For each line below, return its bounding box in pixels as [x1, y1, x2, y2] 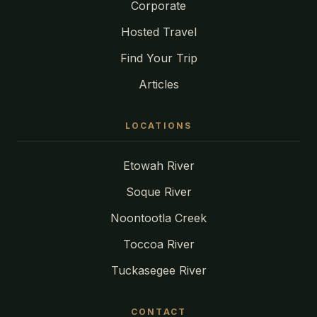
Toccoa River [122, 237, 195, 252]
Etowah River [122, 158, 195, 173]
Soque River [125, 185, 192, 200]
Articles [138, 77, 179, 92]
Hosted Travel [120, 25, 197, 40]
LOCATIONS [125, 120, 192, 132]
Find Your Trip [120, 51, 197, 66]
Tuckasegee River [110, 263, 207, 278]
